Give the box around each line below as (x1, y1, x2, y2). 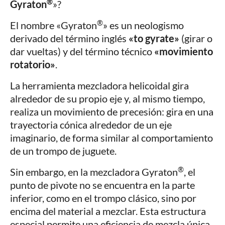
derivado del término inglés (10, 32, 129, 45)
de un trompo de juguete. (10, 145, 117, 157)
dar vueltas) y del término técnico (10, 45, 154, 58)
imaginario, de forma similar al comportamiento (10, 132, 213, 144)
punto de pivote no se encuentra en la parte (10, 179, 195, 191)
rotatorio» (10, 58, 55, 71)
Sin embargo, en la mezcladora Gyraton (10, 166, 178, 178)
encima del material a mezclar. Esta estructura (10, 205, 206, 217)
